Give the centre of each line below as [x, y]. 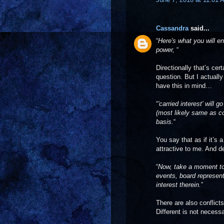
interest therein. [178, 184]
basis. [165, 121]
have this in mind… [184, 85]
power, [166, 49]
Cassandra [172, 28]
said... [199, 28]
